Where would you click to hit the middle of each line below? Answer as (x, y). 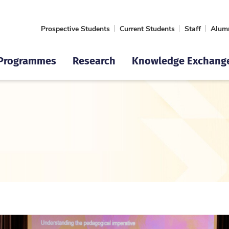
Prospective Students (75, 28)
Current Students (147, 28)
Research (94, 60)
